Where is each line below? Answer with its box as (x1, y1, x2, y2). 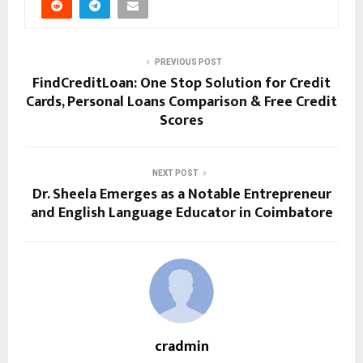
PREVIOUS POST (154, 57, 222, 66)
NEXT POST (152, 168, 199, 177)
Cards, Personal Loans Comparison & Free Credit (26, 89, 337, 114)
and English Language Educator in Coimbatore (30, 200, 333, 225)
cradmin (154, 334, 209, 359)
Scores (160, 108, 203, 133)
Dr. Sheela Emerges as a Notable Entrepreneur (32, 181, 331, 207)
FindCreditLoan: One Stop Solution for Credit (32, 70, 331, 96)
